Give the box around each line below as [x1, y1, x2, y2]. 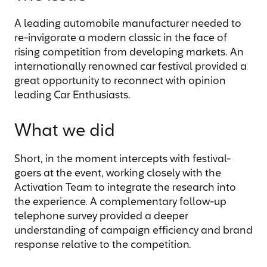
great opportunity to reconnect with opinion [14, 76, 226, 86]
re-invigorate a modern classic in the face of [14, 33, 227, 44]
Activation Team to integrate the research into [14, 183, 236, 193]
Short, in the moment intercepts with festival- [14, 154, 231, 164]
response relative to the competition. [14, 240, 191, 250]
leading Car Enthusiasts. [14, 91, 131, 101]
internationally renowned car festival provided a [14, 62, 247, 72]
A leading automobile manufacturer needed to [14, 19, 241, 29]
